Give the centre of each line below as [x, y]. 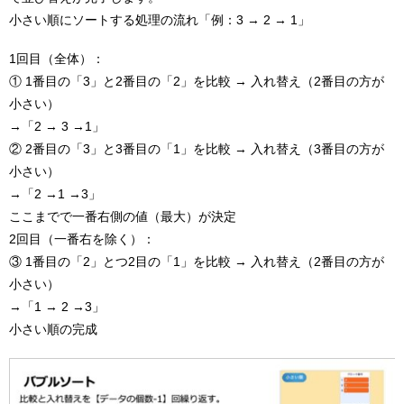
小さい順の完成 [53, 330]
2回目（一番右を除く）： [82, 239]
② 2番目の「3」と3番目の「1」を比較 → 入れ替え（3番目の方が [197, 149]
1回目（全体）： [57, 59]
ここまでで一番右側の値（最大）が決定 [123, 217]
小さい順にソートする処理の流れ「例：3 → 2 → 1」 [160, 19]
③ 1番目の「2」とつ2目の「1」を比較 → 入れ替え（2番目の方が [197, 262]
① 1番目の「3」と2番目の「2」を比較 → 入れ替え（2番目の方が [197, 82]
